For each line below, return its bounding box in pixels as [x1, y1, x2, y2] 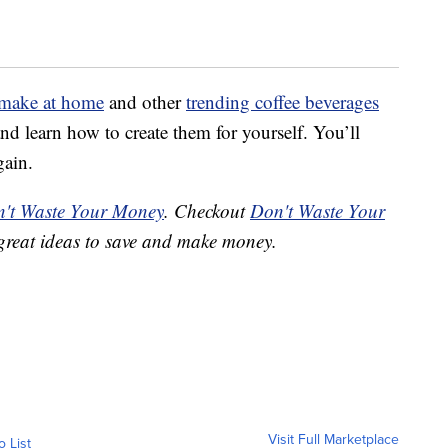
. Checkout [164, 198, 250, 224]
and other [104, 89, 186, 115]
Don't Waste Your [250, 198, 385, 224]
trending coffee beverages [186, 89, 379, 115]
